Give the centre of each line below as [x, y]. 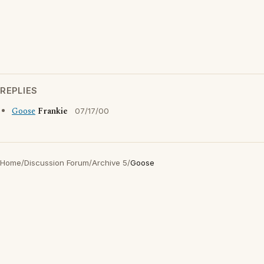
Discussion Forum [57, 163]
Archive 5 [110, 163]
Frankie [53, 111]
